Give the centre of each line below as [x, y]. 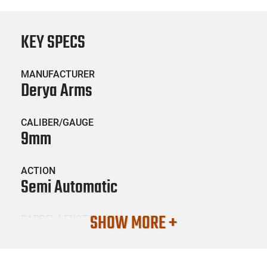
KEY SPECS [53, 43]
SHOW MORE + [133, 223]
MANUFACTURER [58, 74]
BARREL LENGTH [58, 219]
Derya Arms [57, 91]
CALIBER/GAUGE [57, 122]
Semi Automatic [69, 187]
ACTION [38, 170]
